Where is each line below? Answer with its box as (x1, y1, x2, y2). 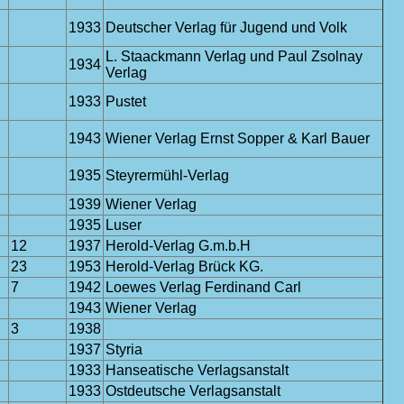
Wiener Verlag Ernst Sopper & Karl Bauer (106, 131, 370, 146)
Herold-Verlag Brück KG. (106, 259, 263, 274)
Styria (106, 342, 142, 357)
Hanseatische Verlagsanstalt (106, 363, 289, 378)
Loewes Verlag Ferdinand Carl (106, 280, 301, 295)
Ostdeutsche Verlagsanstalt (106, 383, 280, 399)
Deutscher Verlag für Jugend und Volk (106, 20, 347, 35)
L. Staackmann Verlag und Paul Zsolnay (106, 49, 363, 64)
